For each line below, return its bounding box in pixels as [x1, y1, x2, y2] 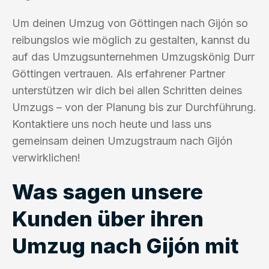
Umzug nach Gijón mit [12, 232, 239, 258]
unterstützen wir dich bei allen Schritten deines [12, 83, 242, 97]
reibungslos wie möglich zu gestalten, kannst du [12, 33, 250, 46]
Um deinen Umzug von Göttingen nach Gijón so [12, 16, 248, 29]
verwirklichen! [12, 151, 80, 164]
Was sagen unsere [12, 178, 203, 204]
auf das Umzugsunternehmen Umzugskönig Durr [12, 50, 255, 63]
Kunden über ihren [12, 205, 204, 231]
